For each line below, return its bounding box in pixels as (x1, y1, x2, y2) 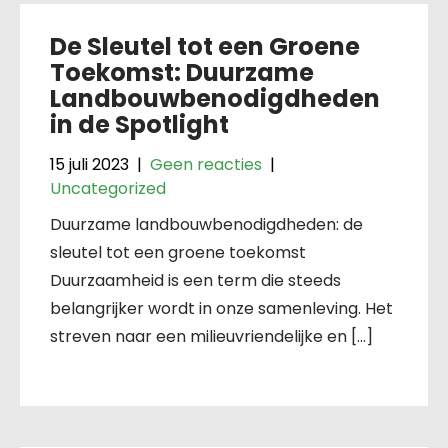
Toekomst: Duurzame (50, 55, 314, 89)
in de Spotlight (50, 107, 229, 141)
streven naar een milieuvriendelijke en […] (50, 324, 373, 348)
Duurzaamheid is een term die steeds (50, 268, 341, 292)
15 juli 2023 (50, 152, 129, 176)
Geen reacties (150, 152, 262, 176)
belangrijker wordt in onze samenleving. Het (50, 296, 393, 320)
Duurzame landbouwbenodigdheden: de (50, 212, 363, 236)
